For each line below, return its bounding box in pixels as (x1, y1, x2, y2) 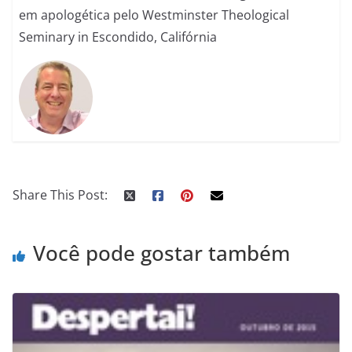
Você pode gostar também (33, 238, 290, 267)
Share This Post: (13, 185, 108, 203)
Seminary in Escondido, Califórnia (19, 28, 218, 46)
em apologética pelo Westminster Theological (19, 6, 290, 24)
